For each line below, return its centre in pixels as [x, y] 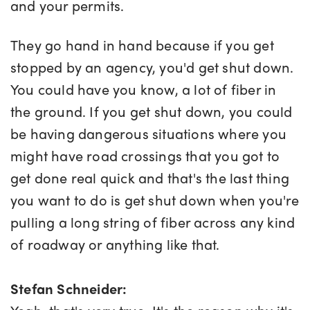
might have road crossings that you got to [145, 156]
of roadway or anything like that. [117, 244]
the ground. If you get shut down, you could [152, 111]
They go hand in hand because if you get [142, 45]
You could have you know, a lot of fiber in [144, 89]
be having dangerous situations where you [149, 134]
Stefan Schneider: [69, 289]
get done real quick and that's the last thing [150, 178]
